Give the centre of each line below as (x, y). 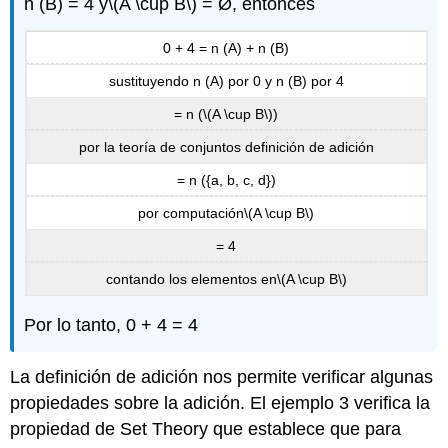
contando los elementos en (191, 279)
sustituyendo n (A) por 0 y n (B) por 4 (226, 81)
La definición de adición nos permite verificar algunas (222, 377)
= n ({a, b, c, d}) (226, 179)
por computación (191, 213)
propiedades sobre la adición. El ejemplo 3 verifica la (220, 403)
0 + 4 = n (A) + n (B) (226, 47)
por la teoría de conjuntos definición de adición (226, 147)
